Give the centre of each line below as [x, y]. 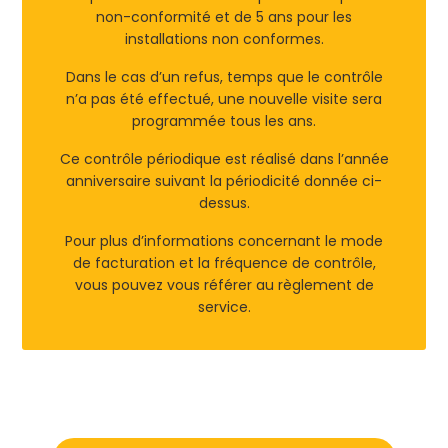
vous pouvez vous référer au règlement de [224, 284]
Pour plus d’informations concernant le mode [224, 240]
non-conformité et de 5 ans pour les [224, 16]
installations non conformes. [224, 38]
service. [224, 306]
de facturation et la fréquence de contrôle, [224, 262]
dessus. [224, 202]
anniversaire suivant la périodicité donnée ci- [224, 180]
